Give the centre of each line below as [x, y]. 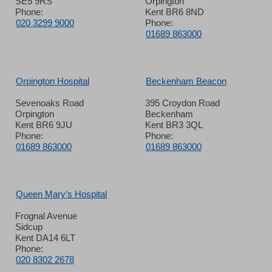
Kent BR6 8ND [175, 12]
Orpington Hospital [53, 81]
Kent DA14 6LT [45, 238]
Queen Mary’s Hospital [61, 194]
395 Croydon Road [182, 103]
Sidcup [29, 227]
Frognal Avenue [46, 216]
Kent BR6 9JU [44, 125]
